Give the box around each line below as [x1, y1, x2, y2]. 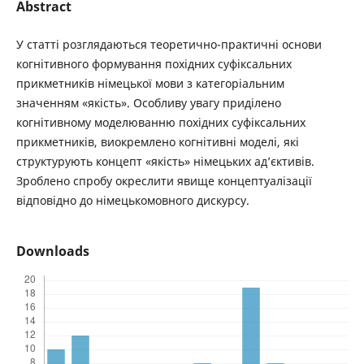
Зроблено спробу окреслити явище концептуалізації [15, 173, 312, 188]
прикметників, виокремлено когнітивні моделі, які [15, 134, 299, 149]
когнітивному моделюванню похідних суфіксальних [15, 115, 305, 130]
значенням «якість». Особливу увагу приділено [15, 95, 281, 110]
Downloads [15, 242, 89, 261]
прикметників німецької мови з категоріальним [15, 76, 284, 91]
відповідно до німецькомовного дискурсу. [15, 193, 249, 208]
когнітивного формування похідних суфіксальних [15, 56, 292, 71]
